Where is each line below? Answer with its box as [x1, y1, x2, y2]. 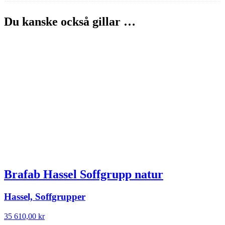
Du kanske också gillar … [4, 15, 136, 29]
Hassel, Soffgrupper [4, 191, 85, 202]
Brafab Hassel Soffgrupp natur [4, 168, 163, 181]
